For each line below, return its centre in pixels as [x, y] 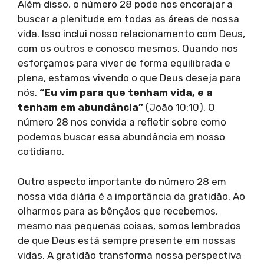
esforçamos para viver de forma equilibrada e [124, 63]
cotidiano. [41, 152]
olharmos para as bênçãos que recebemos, [118, 211]
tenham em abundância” [80, 108]
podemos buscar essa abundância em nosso [121, 137]
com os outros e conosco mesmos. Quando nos [128, 49]
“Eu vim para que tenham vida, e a [126, 93]
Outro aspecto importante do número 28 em [122, 181]
